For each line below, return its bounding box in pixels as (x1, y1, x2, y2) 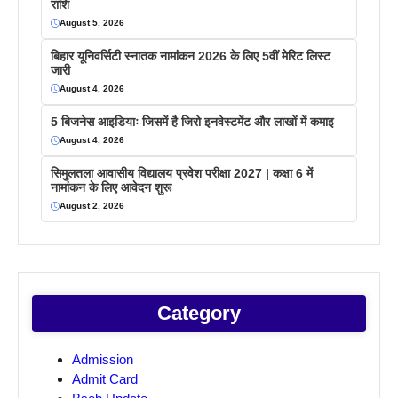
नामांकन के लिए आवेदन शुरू (51, 180, 171, 195)
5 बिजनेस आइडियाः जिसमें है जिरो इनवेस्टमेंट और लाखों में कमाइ (51, 115, 334, 130)
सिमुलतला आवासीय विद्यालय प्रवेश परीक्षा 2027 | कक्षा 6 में (51, 166, 313, 181)
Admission (72, 352, 133, 368)
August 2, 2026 (60, 201, 124, 211)
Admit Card (72, 371, 138, 387)
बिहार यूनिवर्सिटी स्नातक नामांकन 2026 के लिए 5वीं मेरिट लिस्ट (51, 49, 330, 64)
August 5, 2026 (60, 18, 124, 28)
